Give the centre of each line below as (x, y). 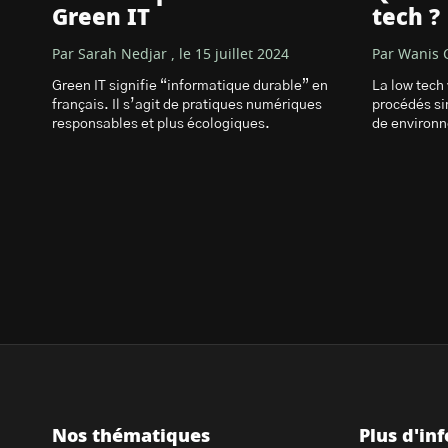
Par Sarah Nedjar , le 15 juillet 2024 (170, 55)
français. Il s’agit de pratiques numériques (187, 105)
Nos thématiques (131, 437)
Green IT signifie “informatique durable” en (190, 86)
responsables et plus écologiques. (161, 124)
